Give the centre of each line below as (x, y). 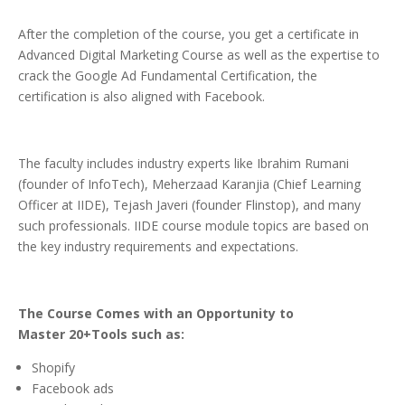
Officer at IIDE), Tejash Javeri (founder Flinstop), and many (189, 205)
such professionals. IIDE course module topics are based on (193, 226)
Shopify (53, 368)
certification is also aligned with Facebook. (141, 97)
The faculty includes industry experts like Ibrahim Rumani (184, 164)
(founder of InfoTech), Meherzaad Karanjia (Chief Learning (189, 184)
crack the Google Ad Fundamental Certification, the (168, 76)
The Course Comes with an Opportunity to (156, 314)
